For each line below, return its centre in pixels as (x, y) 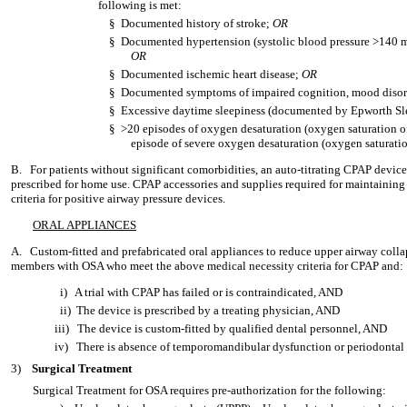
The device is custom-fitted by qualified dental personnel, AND (232, 328)
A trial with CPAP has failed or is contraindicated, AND (208, 292)
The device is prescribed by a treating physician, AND (208, 310)
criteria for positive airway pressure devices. (118, 199)
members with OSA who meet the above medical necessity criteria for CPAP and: (207, 266)
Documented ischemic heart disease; (211, 74)
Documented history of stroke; (197, 23)
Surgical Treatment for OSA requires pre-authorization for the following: (209, 390)
